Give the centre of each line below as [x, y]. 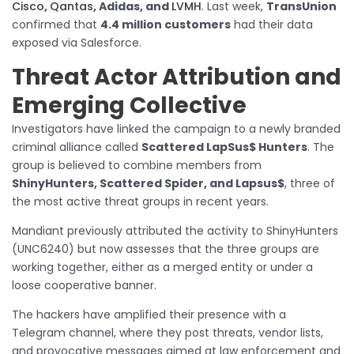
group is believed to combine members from [137, 165]
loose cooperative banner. [84, 285]
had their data [272, 24]
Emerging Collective [129, 105]
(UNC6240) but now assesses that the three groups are [166, 249]
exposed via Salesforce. [77, 42]
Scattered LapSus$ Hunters [224, 147]
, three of [310, 183]
